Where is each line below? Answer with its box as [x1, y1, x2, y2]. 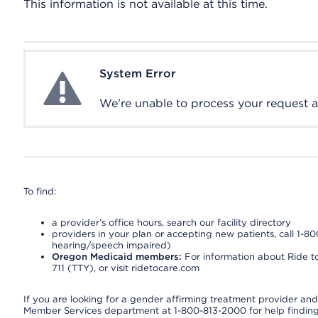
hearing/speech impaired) [51, 240, 171, 251]
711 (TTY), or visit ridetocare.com [51, 263, 199, 273]
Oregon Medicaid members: [51, 251, 182, 262]
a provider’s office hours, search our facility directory [51, 217, 291, 228]
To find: [23, 186, 56, 197]
